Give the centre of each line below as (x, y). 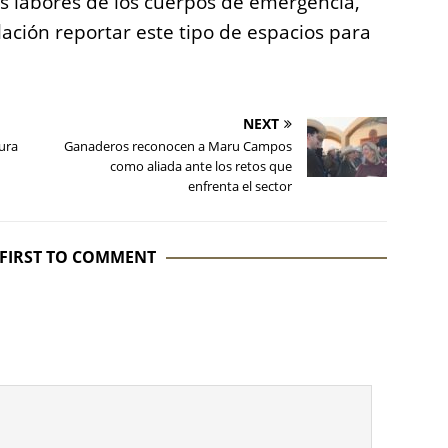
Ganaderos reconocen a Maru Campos (178, 146)
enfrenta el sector (240, 186)
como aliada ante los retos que (201, 166)
